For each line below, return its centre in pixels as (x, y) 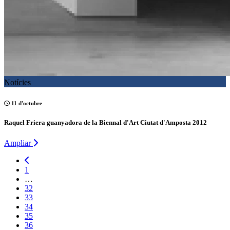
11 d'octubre (26, 103)
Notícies (17, 82)
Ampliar (18, 143)
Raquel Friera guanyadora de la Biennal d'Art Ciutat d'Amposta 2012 (106, 123)
